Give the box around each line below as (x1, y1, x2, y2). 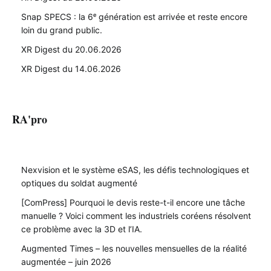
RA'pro (12, 111, 47, 127)
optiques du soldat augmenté (21, 177, 137, 188)
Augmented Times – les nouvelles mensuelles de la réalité (21, 243, 247, 253)
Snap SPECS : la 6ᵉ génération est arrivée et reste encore (21, 11, 247, 22)
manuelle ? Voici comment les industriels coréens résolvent (21, 210, 251, 221)
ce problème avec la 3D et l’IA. (21, 223, 142, 234)
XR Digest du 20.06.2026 (21, 44, 122, 54)
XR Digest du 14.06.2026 (21, 63, 121, 74)
